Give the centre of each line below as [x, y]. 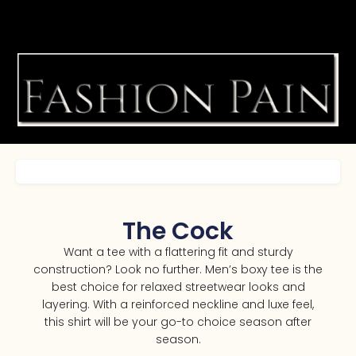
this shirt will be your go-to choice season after [178, 321]
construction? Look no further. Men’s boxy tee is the [178, 269]
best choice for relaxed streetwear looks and [178, 286]
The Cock [178, 231]
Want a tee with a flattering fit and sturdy [178, 252]
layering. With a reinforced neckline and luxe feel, [178, 304]
